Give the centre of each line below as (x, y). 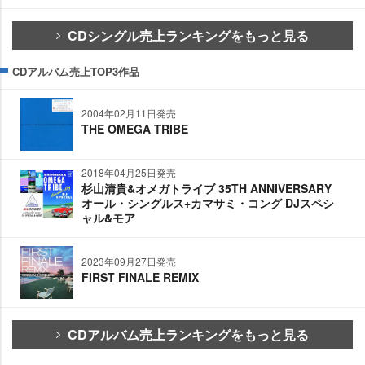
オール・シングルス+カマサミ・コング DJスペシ (208, 203)
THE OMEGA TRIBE (135, 129)
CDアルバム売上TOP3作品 (76, 72)
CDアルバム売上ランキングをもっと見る (188, 335)
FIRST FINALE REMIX (140, 277)
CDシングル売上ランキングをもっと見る (188, 36)
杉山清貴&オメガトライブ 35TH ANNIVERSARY (207, 189)
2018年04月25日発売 (129, 173)
